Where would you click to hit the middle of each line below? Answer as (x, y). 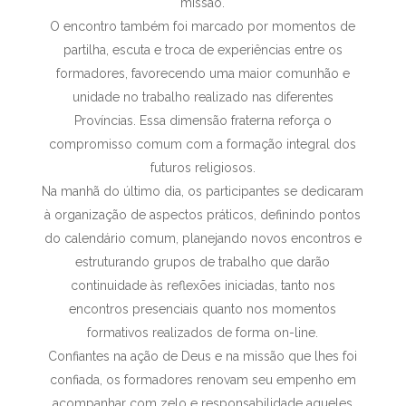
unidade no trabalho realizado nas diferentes (203, 97)
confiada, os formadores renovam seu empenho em (203, 380)
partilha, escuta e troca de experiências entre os (203, 50)
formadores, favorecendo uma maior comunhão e (203, 73)
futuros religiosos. (203, 168)
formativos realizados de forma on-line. (203, 333)
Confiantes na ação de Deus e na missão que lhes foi (203, 356)
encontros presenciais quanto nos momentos (203, 309)
